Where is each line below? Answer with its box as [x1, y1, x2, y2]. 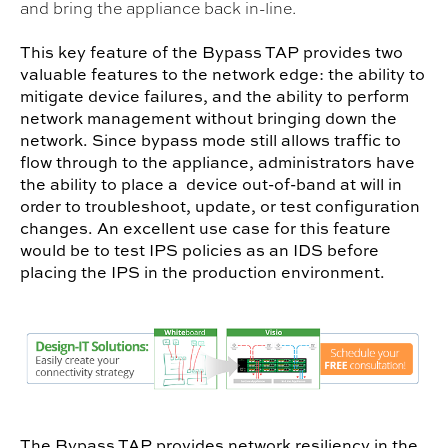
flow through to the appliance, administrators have [20, 151, 415, 174]
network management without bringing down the [20, 107, 397, 130]
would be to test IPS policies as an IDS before [20, 239, 379, 262]
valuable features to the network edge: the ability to [20, 63, 425, 86]
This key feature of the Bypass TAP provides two [20, 41, 403, 64]
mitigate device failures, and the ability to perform [20, 85, 409, 108]
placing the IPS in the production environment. [20, 261, 385, 284]
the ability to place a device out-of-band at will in [20, 173, 402, 196]
